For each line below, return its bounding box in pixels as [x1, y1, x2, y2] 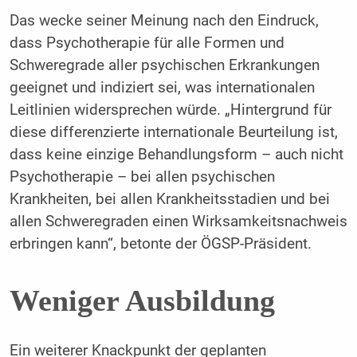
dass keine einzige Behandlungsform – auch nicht [9, 145, 343, 163]
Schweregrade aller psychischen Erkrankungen [9, 56, 320, 74]
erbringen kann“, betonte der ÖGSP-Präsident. [9, 234, 312, 253]
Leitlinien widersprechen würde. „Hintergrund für [9, 100, 331, 119]
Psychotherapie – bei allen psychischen [9, 167, 275, 186]
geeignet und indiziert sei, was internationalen [9, 78, 315, 96]
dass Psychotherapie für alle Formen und [9, 33, 284, 52]
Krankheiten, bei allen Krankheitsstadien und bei [9, 190, 330, 208]
